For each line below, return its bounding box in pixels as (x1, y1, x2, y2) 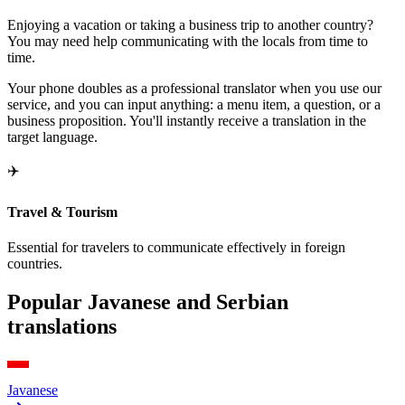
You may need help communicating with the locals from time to (7, 33, 368, 50)
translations (7, 314, 117, 338)
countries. (7, 255, 62, 271)
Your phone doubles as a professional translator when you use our (7, 80, 381, 97)
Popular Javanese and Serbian (7, 289, 288, 314)
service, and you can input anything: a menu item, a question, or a (7, 97, 381, 113)
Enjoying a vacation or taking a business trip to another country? (7, 17, 373, 33)
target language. (7, 129, 98, 146)
